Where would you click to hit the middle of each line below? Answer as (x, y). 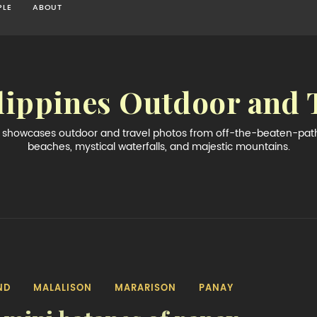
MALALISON (62, 288)
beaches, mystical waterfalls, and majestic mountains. (158, 146)
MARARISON (145, 288)
